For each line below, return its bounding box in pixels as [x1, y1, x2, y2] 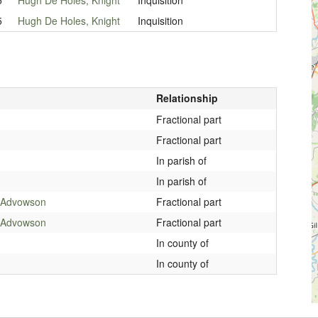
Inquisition [137, 13, 183, 28]
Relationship [155, 90, 218, 105]
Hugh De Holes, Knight [17, 13, 120, 28]
